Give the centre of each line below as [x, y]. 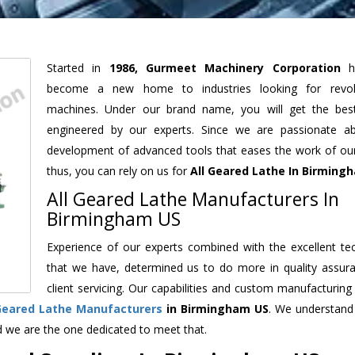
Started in [78, 67]
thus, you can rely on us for [118, 170]
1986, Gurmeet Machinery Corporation [225, 67]
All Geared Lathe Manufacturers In [193, 198]
